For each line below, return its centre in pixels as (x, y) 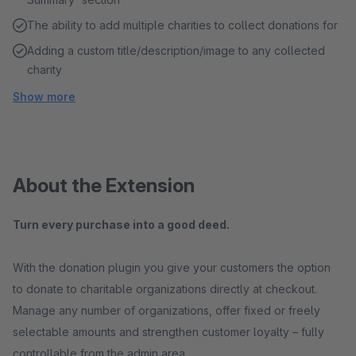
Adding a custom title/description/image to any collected (176, 50)
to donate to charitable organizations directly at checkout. (165, 289)
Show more (44, 97)
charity (44, 70)
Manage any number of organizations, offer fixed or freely (166, 310)
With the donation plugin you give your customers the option (172, 267)
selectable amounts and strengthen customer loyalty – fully (168, 332)
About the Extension (104, 186)
